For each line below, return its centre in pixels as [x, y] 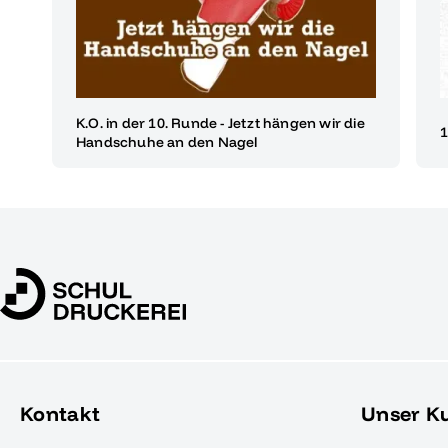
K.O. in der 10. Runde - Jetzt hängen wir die [220, 122]
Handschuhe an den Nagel [167, 141]
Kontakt [60, 413]
